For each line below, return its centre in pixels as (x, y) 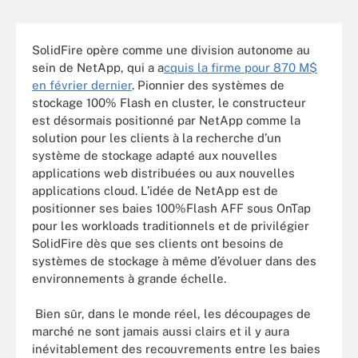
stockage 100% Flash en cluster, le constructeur (169, 102)
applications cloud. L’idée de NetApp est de (155, 190)
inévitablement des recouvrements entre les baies (176, 349)
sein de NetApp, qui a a (98, 67)
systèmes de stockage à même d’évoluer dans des (174, 261)
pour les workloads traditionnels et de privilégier (171, 225)
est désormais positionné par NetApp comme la (166, 120)
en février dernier (82, 85)
